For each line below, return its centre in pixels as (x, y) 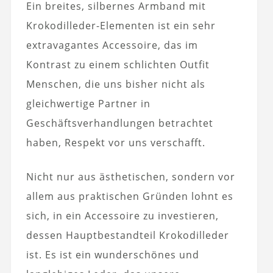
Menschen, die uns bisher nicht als (115, 84)
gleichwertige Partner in (88, 104)
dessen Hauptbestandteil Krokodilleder (127, 236)
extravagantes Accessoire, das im (112, 45)
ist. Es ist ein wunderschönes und (112, 255)
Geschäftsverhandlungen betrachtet (119, 123)
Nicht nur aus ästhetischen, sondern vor (130, 177)
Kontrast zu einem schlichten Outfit (118, 65)
